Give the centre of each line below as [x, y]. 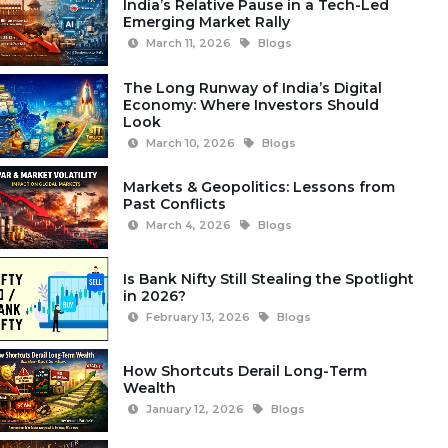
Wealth [149, 387]
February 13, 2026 [197, 317]
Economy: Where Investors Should [250, 104]
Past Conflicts [174, 204]
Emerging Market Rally [206, 21]
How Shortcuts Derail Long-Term [244, 370]
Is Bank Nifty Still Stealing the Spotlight [268, 279]
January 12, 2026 [194, 408]
